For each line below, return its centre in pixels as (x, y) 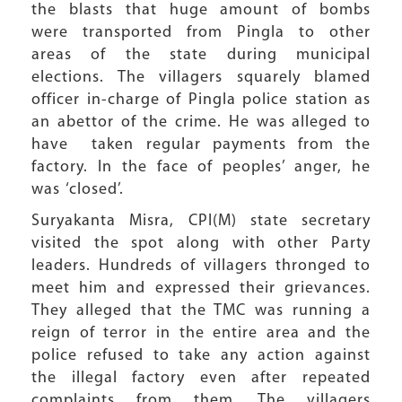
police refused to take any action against (201, 356)
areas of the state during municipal (201, 55)
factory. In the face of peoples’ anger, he (201, 167)
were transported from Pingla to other (201, 33)
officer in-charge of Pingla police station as (201, 100)
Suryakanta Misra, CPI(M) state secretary (201, 221)
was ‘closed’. (78, 190)
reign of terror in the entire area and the (201, 333)
